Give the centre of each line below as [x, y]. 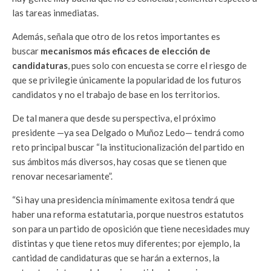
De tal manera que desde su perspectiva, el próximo [114, 118]
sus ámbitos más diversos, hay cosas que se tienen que [119, 162]
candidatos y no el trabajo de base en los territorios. [116, 94]
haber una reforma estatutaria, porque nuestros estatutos [128, 214]
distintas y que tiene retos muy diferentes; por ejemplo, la [126, 243]
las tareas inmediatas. [55, 13]
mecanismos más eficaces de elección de [126, 51]
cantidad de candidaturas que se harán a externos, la [116, 258]
